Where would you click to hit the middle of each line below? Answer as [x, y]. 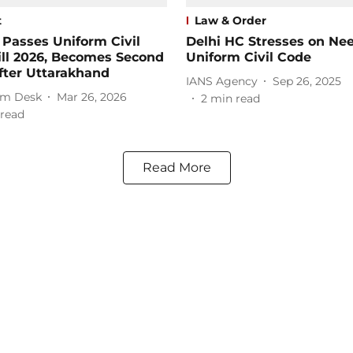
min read [235, 99]
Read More [176, 168]
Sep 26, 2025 [307, 81]
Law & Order [230, 21]
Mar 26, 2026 [92, 97]
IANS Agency [222, 81]
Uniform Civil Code [249, 58]
